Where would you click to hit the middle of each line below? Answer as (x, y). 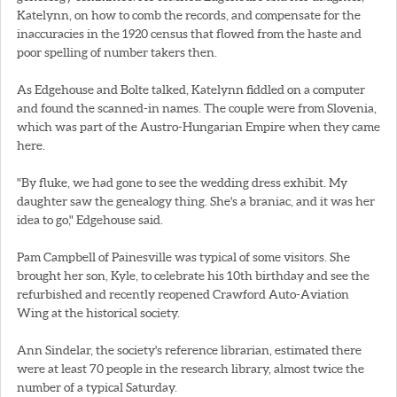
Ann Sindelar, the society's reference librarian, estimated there (189, 350)
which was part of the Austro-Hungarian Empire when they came (198, 126)
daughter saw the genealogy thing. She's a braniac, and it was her (196, 201)
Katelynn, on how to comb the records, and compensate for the (189, 15)
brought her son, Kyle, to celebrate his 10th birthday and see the (193, 275)
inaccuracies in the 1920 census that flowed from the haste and (189, 33)
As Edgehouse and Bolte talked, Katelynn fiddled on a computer (191, 89)
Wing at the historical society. (98, 312)
